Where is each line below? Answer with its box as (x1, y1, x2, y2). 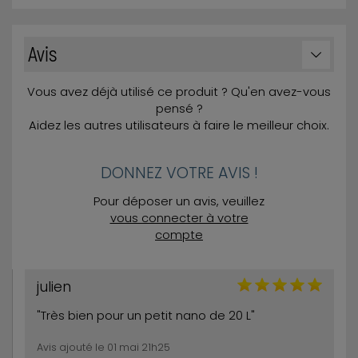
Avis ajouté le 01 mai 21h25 (37, 340, 170, 355)
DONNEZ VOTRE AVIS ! (100, 161, 258, 184)
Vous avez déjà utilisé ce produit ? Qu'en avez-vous (27, 83, 331, 100)
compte (155, 227, 203, 244)
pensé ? (155, 100, 203, 117)
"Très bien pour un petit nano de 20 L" (37, 308, 255, 324)
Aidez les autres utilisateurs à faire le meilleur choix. (29, 117, 329, 133)
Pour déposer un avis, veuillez (93, 193, 265, 210)
